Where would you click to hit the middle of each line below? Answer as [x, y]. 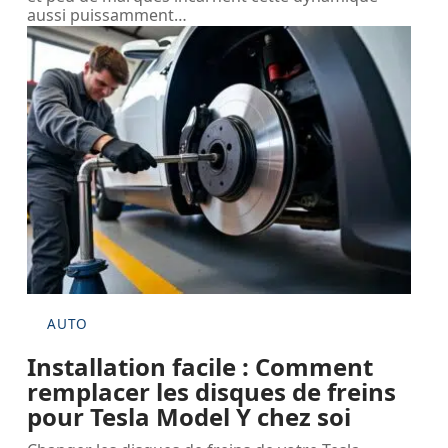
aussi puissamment [101, 14]
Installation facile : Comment [200, 366]
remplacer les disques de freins [212, 391]
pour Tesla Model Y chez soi [189, 416]
